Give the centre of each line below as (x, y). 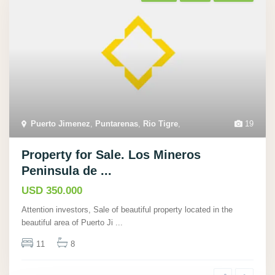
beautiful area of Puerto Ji (68, 223)
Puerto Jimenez (60, 124)
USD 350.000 (52, 191)
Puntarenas (117, 124)
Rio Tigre (161, 124)
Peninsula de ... (67, 171)
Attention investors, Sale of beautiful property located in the (127, 210)
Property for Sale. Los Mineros (111, 155)
